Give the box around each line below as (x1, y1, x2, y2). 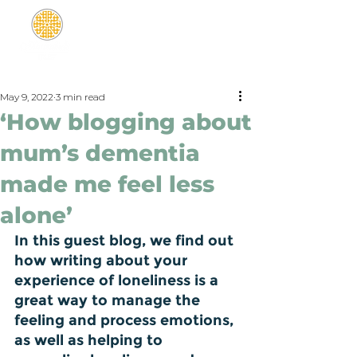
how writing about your (14, 252, 191, 269)
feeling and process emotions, (14, 312, 237, 329)
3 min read (56, 91, 105, 103)
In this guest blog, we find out (14, 232, 237, 249)
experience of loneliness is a (14, 272, 222, 289)
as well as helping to (14, 331, 167, 349)
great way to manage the (14, 292, 204, 309)
